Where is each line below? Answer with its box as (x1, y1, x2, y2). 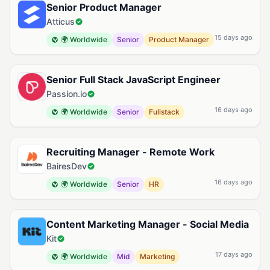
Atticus (46, 16, 75, 27)
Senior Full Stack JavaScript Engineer (46, 74, 221, 86)
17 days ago (215, 250, 253, 259)
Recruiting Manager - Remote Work (46, 146, 215, 158)
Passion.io (46, 89, 87, 99)
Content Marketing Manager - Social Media (46, 218, 249, 230)
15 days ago (215, 33, 253, 42)
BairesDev (46, 161, 87, 171)
